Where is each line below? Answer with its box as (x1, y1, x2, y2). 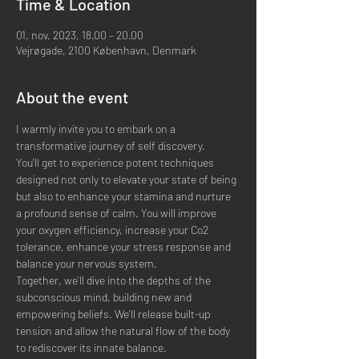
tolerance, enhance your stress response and (16, 240, 233, 253)
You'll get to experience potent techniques (16, 155, 216, 169)
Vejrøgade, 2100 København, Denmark (16, 43, 196, 57)
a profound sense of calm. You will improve (16, 206, 219, 220)
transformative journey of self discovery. (16, 139, 210, 152)
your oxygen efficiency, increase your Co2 (16, 223, 211, 236)
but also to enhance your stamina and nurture (16, 189, 233, 203)
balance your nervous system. (16, 256, 164, 270)
